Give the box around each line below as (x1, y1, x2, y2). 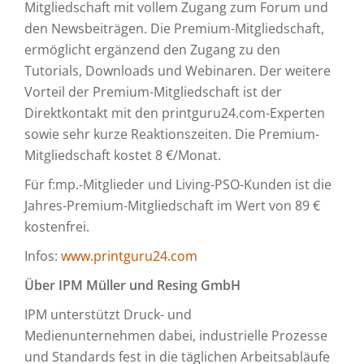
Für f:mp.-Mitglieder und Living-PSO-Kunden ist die (24, 175, 331, 193)
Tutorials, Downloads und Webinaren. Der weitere (24, 62, 331, 80)
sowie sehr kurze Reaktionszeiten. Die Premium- (24, 125, 319, 143)
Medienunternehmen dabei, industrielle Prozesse (24, 327, 327, 344)
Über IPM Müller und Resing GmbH (24, 276, 240, 294)
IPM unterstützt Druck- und (24, 305, 192, 323)
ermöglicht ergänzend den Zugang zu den (24, 41, 280, 58)
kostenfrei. (24, 218, 89, 236)
